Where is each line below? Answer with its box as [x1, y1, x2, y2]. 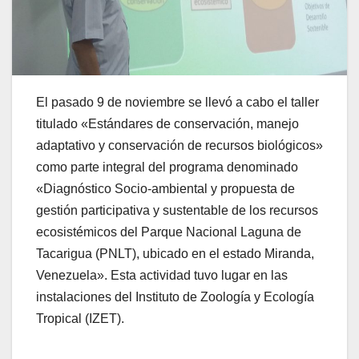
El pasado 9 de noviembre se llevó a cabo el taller [36, 95, 319, 109]
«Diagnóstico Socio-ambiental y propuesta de [36, 181, 295, 196]
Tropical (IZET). [36, 311, 124, 325]
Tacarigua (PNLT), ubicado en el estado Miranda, [36, 246, 314, 260]
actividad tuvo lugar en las [139, 268, 288, 282]
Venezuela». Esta [36, 268, 139, 282]
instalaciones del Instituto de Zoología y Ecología [36, 289, 314, 304]
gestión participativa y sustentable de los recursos [36, 203, 318, 217]
